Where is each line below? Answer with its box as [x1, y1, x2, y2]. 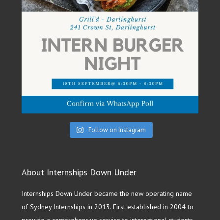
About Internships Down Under [22, 166, 137, 178]
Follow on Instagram [88, 125, 146, 134]
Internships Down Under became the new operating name [22, 189, 192, 198]
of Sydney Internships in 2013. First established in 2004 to [22, 202, 193, 211]
